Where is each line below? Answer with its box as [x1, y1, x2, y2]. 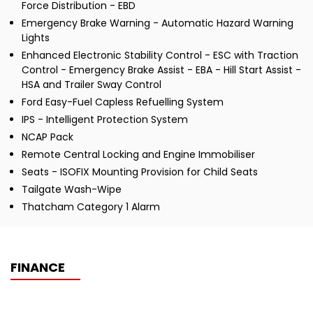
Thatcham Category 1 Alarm [22, 199, 160, 214]
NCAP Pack [22, 129, 73, 144]
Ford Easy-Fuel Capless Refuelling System [22, 94, 224, 109]
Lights [22, 30, 50, 45]
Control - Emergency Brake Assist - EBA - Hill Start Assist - [22, 62, 301, 77]
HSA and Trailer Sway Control [22, 77, 161, 92]
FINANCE [10, 258, 65, 276]
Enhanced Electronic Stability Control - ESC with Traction [22, 48, 298, 62]
